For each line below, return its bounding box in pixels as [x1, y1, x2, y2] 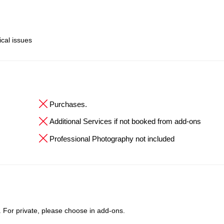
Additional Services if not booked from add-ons [49, 117, 201, 126]
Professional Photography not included [49, 134, 174, 143]
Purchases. [49, 99, 87, 108]
